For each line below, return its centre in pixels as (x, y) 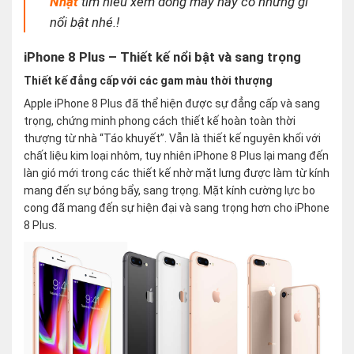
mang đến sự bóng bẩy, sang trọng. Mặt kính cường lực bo (169, 191)
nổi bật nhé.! (85, 23)
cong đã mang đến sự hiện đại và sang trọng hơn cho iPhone (177, 208)
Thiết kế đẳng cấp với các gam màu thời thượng (148, 81)
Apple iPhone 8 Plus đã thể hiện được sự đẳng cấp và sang (172, 104)
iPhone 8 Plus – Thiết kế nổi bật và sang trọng (162, 57)
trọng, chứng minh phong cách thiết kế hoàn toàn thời (160, 121)
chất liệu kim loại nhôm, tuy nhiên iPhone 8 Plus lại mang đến (176, 156)
